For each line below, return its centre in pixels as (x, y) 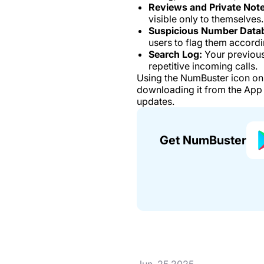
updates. (156, 101)
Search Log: (175, 54)
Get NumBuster (203, 140)
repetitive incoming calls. (203, 66)
